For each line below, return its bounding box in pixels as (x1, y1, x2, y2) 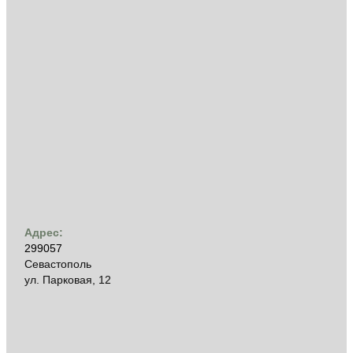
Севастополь (24, 258, 91, 271)
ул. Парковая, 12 (24, 273, 111, 287)
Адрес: (24, 226, 63, 240)
